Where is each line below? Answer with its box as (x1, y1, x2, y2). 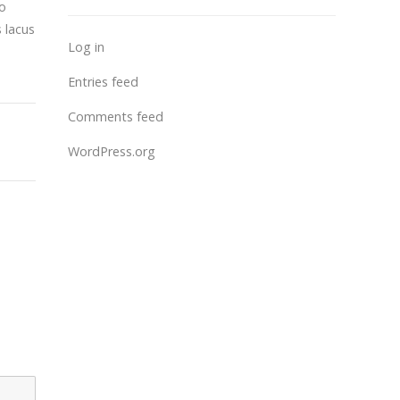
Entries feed (68, 73, 138, 90)
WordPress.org (68, 143, 155, 160)
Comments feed (68, 108, 163, 125)
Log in (68, 38, 104, 55)
